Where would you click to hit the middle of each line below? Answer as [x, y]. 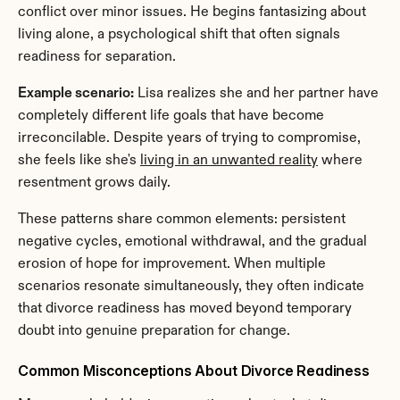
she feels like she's [79, 160]
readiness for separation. [97, 57]
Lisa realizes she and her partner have [256, 93]
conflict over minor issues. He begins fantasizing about [192, 12]
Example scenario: [76, 93]
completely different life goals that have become [171, 116]
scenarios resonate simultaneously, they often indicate [191, 286]
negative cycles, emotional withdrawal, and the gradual [192, 242]
